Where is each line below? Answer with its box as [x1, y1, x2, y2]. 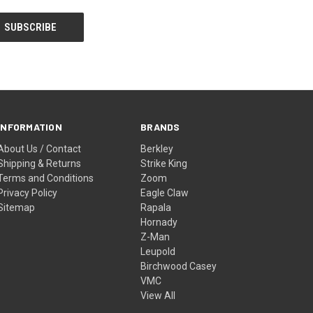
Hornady [140, 216, 178, 228]
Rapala [140, 201, 172, 213]
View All [140, 289, 176, 301]
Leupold [140, 245, 176, 257]
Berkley [140, 143, 174, 154]
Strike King [140, 157, 188, 169]
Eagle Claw [140, 187, 189, 198]
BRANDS [140, 120, 180, 133]
